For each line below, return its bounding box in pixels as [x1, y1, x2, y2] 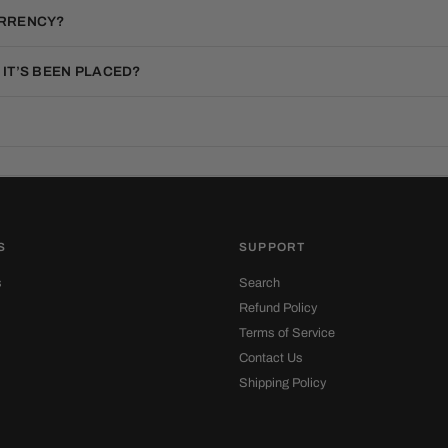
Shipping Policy [239, 376, 326, 390]
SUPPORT [239, 241, 306, 253]
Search [239, 276, 280, 290]
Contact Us [239, 351, 303, 365]
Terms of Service [239, 326, 335, 340]
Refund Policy [239, 301, 317, 315]
